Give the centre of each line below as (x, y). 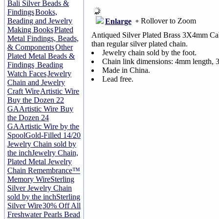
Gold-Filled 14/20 (53, 135)
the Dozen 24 (28, 118)
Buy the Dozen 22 (36, 100)
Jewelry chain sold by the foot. (149, 53)
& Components (31, 47)
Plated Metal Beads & (41, 56)
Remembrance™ (54, 170)
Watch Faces (27, 74)
